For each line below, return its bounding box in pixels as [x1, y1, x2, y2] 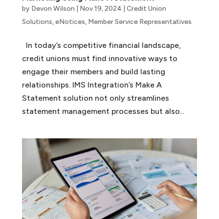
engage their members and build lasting [22, 66, 165, 76]
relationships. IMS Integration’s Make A [22, 80, 162, 89]
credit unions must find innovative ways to [22, 53, 177, 63]
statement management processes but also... [22, 106, 184, 116]
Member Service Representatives [88, 17, 192, 26]
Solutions [22, 17, 52, 26]
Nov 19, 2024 [79, 4, 122, 13]
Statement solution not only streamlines [22, 93, 169, 103]
